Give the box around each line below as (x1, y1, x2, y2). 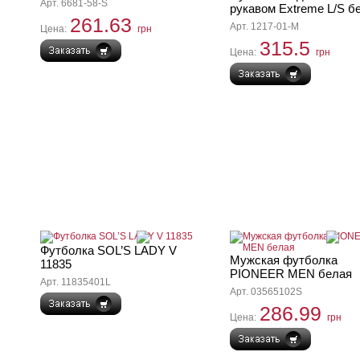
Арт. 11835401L (40, 276, 111, 288)
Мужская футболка (230, 253, 337, 267)
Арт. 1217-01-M (230, 21, 299, 32)
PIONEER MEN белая (230, 267, 352, 280)
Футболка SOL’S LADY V (40, 243, 177, 257)
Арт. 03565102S (230, 286, 302, 297)
